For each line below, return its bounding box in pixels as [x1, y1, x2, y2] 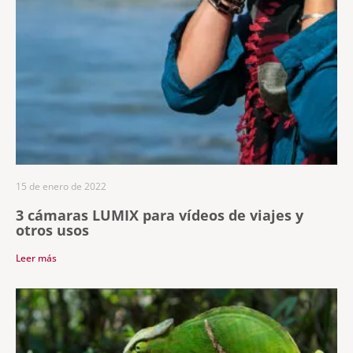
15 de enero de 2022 [16, 180, 106, 193]
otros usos [16, 221, 89, 240]
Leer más [16, 251, 57, 265]
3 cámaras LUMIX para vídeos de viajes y [16, 206, 303, 225]
